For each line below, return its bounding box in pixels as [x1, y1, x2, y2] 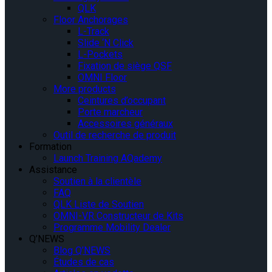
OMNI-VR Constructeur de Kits [53, 210, 183, 222]
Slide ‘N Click [78, 37, 134, 49]
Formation [29, 141, 72, 153]
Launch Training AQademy [53, 152, 162, 165]
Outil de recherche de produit [53, 129, 176, 141]
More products [53, 83, 116, 95]
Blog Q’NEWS [53, 245, 110, 257]
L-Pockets [78, 49, 123, 61]
